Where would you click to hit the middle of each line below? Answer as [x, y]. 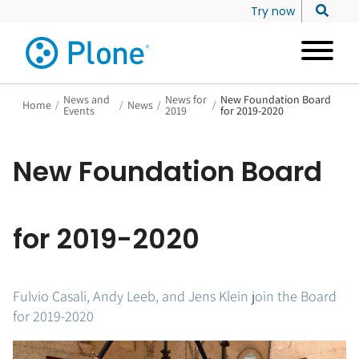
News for [186, 99]
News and [86, 99]
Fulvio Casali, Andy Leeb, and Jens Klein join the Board [175, 296]
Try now [273, 11]
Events [79, 111]
